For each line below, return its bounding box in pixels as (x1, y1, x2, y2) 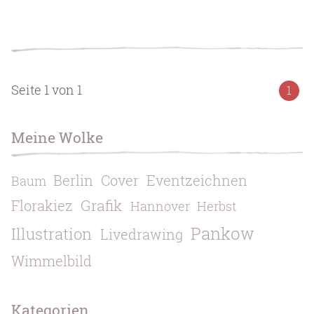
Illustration (11, 223, 93, 244)
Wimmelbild (11, 251, 93, 270)
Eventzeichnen (146, 170, 248, 189)
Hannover (130, 198, 190, 214)
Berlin (53, 170, 94, 189)
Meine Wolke (11, 128, 104, 148)
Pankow (191, 221, 255, 245)
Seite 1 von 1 (11, 82, 83, 99)
